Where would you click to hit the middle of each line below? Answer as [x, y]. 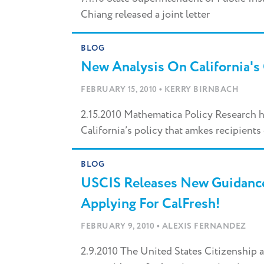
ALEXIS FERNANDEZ [204, 227]
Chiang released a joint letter [145, 15]
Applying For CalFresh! [150, 204]
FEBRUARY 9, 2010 [119, 227]
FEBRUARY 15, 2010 [120, 90]
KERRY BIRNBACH [202, 90]
